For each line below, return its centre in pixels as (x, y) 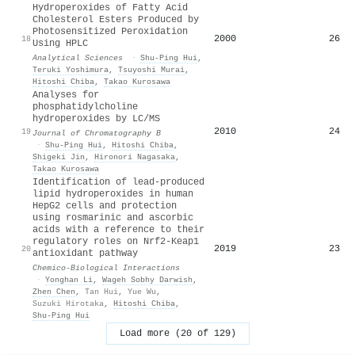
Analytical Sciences (78, 57)
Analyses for (66, 95)
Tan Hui (101, 291)
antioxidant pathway (85, 253)
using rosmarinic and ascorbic (113, 218)
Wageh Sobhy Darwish (147, 279)
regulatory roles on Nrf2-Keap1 (116, 241)
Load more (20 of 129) (177, 333)
